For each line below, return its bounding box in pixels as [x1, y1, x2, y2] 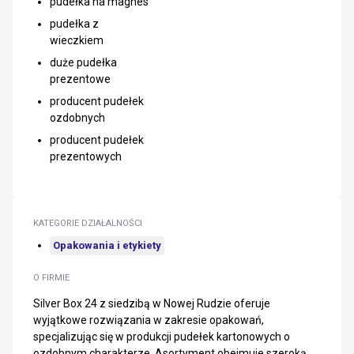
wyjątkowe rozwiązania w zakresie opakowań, [33, 314, 264, 326]
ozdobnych [50, 111, 105, 124]
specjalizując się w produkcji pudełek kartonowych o [33, 330, 290, 343]
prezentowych [50, 150, 122, 163]
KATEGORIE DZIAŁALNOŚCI [33, 218, 142, 228]
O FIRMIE [33, 273, 70, 283]
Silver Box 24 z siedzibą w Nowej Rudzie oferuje [33, 297, 270, 310]
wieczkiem [50, 34, 104, 47]
